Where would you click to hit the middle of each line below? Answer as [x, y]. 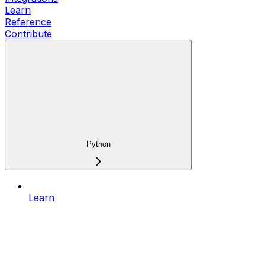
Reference [28, 22]
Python [98, 144]
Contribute [28, 33]
